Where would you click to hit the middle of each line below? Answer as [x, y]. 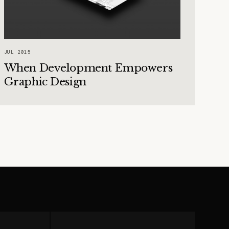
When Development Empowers [88, 68]
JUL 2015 [17, 52]
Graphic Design [45, 82]
